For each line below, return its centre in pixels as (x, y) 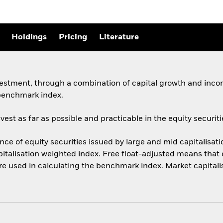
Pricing (73, 38)
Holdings (29, 38)
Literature (119, 38)
